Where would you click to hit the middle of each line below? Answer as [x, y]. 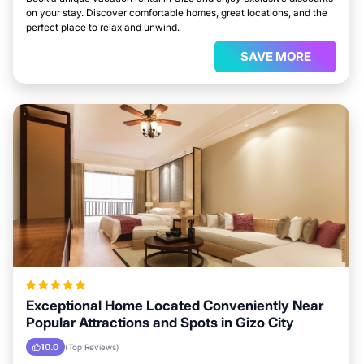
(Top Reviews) [92, 347]
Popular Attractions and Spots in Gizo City [160, 323]
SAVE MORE [275, 56]
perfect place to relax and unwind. [103, 27]
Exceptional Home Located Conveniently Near [175, 305]
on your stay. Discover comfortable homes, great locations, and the [177, 13]
